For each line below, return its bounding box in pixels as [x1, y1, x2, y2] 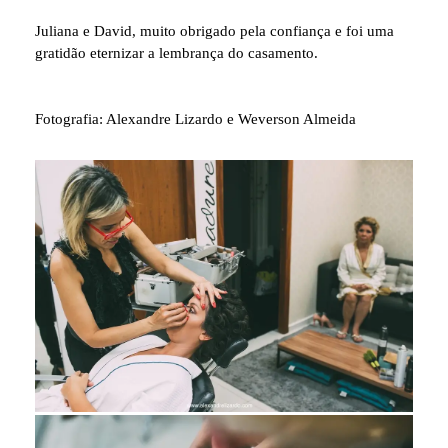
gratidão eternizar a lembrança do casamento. [35, 44, 318, 61]
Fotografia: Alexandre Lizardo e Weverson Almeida [35, 110, 356, 127]
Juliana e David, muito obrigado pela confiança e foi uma [35, 22, 394, 39]
